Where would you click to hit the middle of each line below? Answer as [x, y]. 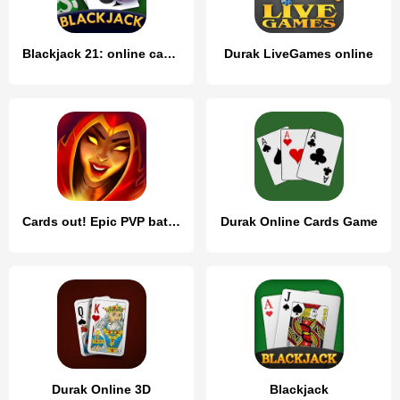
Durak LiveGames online [299, 54]
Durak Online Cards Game [299, 221]
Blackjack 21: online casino [170, 54]
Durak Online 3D [101, 389]
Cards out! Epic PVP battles [174, 221]
